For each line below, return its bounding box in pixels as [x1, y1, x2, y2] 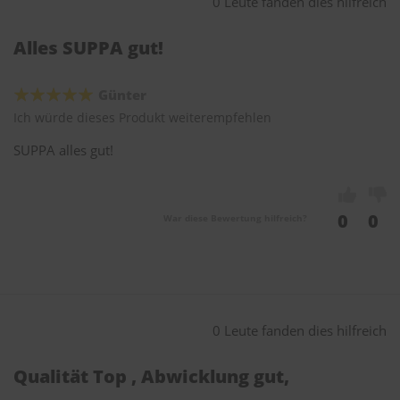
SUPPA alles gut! [13, 141, 113, 160]
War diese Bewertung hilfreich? [163, 212, 307, 225]
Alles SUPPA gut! [13, 36, 163, 61]
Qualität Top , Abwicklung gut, [13, 364, 289, 389]
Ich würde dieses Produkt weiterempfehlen [13, 109, 271, 127]
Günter [98, 86, 146, 104]
